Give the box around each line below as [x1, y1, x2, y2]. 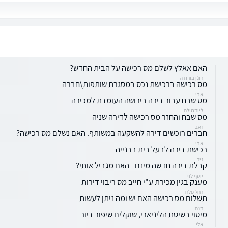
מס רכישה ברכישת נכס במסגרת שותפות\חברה [62, 78, 207, 90]
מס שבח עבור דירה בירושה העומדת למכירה [71, 94, 207, 106]
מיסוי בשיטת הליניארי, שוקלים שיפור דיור [80, 208, 207, 220]
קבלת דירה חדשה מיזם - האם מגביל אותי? [76, 159, 207, 171]
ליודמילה [184, 106, 203, 114]
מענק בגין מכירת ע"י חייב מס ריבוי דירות [81, 176, 207, 187]
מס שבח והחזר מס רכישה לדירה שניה [92, 110, 207, 122]
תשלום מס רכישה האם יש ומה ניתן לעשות [79, 192, 207, 204]
